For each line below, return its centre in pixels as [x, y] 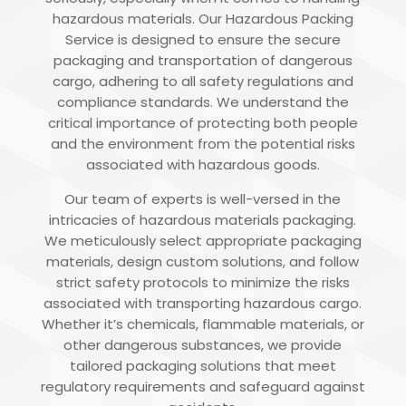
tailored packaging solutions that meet [203, 366]
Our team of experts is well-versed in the [203, 199]
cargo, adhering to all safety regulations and [203, 82]
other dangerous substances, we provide [203, 345]
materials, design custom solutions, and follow [203, 262]
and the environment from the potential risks [203, 144]
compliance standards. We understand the [203, 102]
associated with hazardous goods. [203, 165]
